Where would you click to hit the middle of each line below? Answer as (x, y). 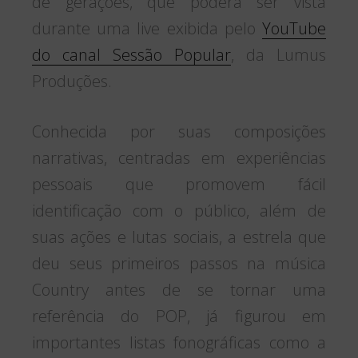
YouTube (294, 28)
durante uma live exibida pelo (147, 28)
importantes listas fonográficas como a (179, 342)
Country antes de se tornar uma (179, 289)
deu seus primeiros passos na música (179, 263)
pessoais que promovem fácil (179, 184)
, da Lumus (278, 54)
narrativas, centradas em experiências (179, 157)
